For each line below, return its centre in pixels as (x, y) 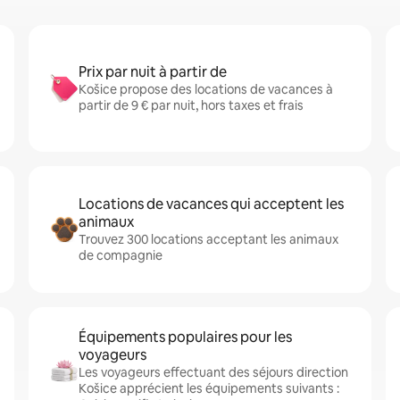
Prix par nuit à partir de (153, 72)
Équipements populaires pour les (185, 337)
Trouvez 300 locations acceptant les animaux (208, 239)
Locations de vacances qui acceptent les (211, 204)
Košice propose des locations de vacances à (206, 89)
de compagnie (121, 255)
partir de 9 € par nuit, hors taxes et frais (191, 105)
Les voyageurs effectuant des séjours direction (213, 372)
